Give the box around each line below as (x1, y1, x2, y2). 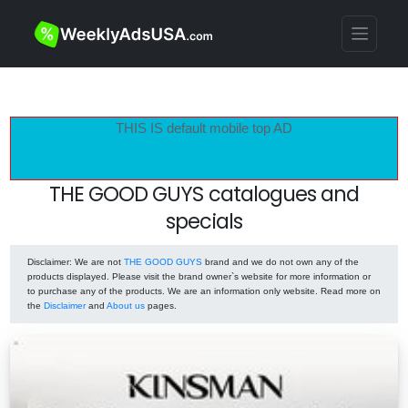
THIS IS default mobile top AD (116, 119, 292, 136)
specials (166, 206, 242, 236)
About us (107, 301, 145, 311)
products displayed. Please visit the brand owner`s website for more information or (27, 271, 371, 281)
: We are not (69, 257, 124, 267)
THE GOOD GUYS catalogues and (48, 178, 360, 209)
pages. (145, 301, 177, 311)
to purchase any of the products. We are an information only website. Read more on (27, 286, 381, 296)
